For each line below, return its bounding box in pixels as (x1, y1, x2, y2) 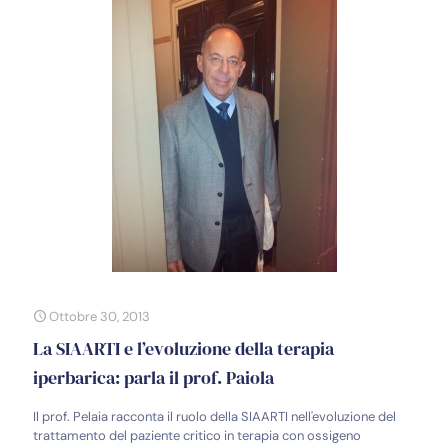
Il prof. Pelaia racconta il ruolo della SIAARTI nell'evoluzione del (33, 408, 396, 426)
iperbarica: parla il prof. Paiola (33, 365, 274, 391)
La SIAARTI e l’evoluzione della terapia (33, 336, 334, 362)
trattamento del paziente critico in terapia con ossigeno (33, 427, 361, 445)
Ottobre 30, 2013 (49, 308, 150, 326)
